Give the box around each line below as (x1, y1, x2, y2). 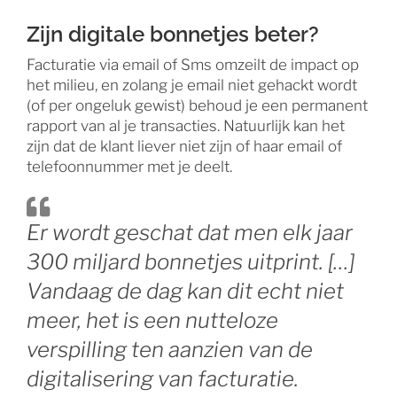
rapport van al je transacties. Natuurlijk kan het (26, 117, 345, 136)
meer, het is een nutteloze (26, 307, 278, 334)
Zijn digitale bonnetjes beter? (26, 21, 319, 48)
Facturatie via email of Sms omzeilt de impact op (26, 56, 359, 74)
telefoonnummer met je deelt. (26, 158, 232, 176)
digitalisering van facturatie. (26, 366, 299, 393)
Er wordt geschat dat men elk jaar (26, 220, 353, 246)
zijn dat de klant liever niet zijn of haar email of (26, 137, 342, 156)
